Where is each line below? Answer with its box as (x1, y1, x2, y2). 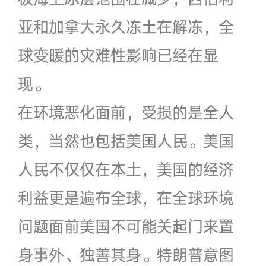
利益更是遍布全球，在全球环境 (17, 187, 234, 208)
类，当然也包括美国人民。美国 (17, 130, 234, 151)
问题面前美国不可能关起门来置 (17, 216, 234, 236)
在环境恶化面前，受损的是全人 (17, 102, 234, 122)
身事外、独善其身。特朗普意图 (17, 244, 234, 265)
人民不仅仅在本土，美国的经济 (17, 159, 234, 179)
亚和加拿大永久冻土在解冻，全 (17, 16, 234, 37)
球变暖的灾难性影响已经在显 (17, 45, 218, 65)
